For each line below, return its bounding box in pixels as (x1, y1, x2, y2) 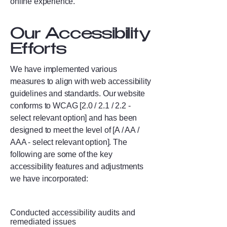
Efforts (10, 43, 66, 58)
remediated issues (10, 217, 76, 226)
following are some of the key (10, 150, 112, 159)
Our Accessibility (10, 27, 150, 43)
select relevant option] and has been (10, 113, 137, 122)
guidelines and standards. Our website (10, 89, 145, 98)
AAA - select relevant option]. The (10, 138, 127, 146)
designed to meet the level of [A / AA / (10, 126, 139, 134)
